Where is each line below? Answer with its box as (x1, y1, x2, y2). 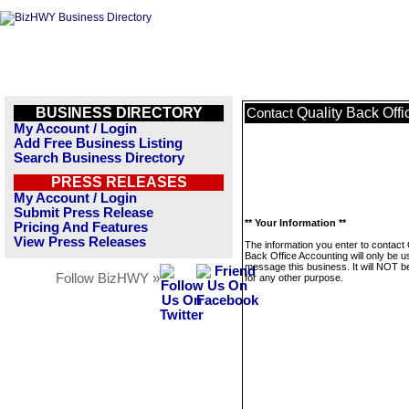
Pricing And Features (14, 220, 148, 235)
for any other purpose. (245, 272, 343, 283)
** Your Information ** (245, 217, 346, 228)
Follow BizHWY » (56, 271, 160, 286)
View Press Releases (14, 235, 146, 249)
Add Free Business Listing (14, 136, 183, 151)
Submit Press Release (14, 205, 153, 220)
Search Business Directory (14, 151, 184, 165)
